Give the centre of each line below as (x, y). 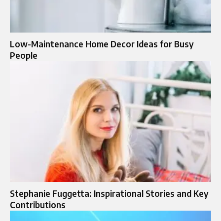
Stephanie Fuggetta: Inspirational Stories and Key (109, 193)
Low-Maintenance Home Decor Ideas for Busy (102, 44)
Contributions (38, 204)
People (24, 55)
